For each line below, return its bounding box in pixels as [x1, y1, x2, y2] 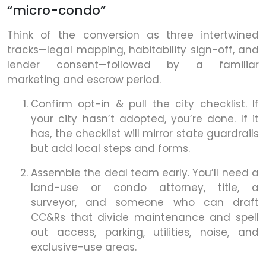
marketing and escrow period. [7, 72, 161, 87]
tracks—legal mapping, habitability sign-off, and [7, 43, 259, 58]
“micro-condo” [7, 1, 106, 20]
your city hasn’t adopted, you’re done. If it [31, 112, 259, 126]
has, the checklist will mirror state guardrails [31, 126, 259, 141]
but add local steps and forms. [31, 141, 190, 156]
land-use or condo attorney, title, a [31, 180, 259, 195]
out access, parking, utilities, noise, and [31, 225, 259, 240]
